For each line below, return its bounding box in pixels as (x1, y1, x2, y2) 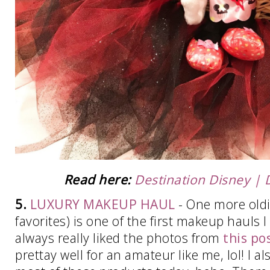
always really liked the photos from (15, 229, 223, 246)
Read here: (63, 171, 131, 188)
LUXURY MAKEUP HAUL (30, 195, 175, 213)
